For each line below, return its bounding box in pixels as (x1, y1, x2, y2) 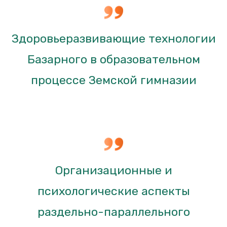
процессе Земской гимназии (30, 72, 197, 87)
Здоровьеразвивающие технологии (11, 31, 216, 46)
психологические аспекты (37, 183, 190, 198)
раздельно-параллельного (37, 204, 190, 219)
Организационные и (55, 163, 172, 177)
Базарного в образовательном (27, 52, 200, 66)
